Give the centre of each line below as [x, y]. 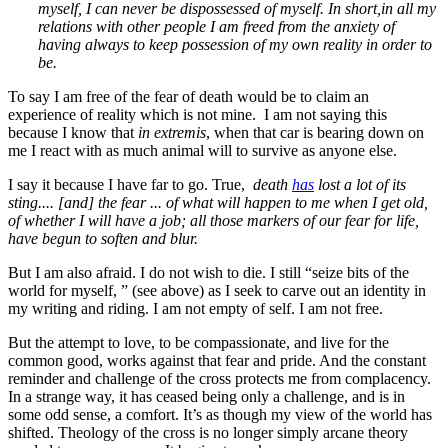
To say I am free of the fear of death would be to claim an [188, 96]
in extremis [172, 132]
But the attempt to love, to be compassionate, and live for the [198, 342]
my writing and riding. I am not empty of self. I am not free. [195, 308]
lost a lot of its [360, 184]
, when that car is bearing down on [315, 132]
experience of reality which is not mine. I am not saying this [197, 114]
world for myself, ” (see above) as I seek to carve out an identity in [217, 290]
